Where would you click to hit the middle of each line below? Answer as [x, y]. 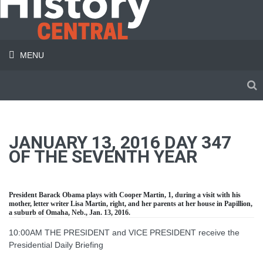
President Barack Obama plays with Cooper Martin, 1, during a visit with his [125, 195]
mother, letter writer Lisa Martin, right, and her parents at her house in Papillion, [131, 204]
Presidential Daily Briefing [56, 245]
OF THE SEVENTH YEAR [103, 156]
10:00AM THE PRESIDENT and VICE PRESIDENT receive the [124, 232]
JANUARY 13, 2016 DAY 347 [120, 142]
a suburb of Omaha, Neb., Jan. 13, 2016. [70, 213]
